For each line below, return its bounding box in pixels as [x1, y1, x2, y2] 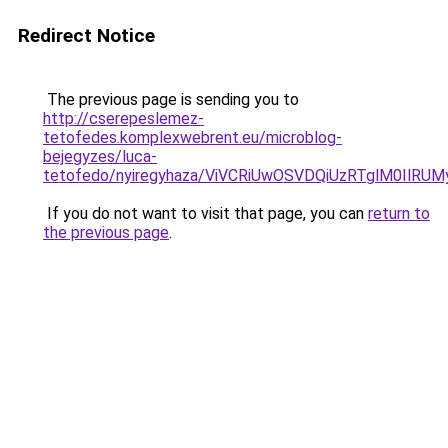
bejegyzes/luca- [43, 147, 157, 166]
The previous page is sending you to [43, 90, 299, 109]
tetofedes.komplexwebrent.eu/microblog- [43, 128, 342, 147]
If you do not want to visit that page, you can [43, 204, 368, 223]
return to [368, 204, 430, 223]
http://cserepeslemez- [43, 109, 204, 128]
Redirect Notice [18, 24, 155, 47]
